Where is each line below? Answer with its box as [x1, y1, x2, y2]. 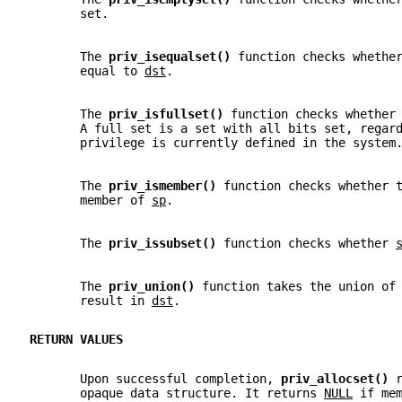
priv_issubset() [109, 235, 223, 250]
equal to [30, 63, 144, 78]
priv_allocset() [281, 371, 396, 386]
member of [30, 192, 152, 207]
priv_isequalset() [109, 48, 238, 64]
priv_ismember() [109, 178, 223, 193]
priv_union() [109, 278, 202, 293]
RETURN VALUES [30, 332, 123, 347]
